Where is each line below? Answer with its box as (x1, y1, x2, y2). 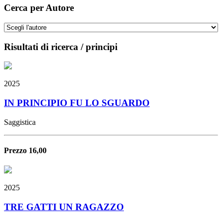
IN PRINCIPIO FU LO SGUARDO (4, 98, 150, 109)
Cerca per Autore (4, 2, 74, 13)
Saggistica (4, 117, 36, 126)
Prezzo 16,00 (4, 146, 47, 155)
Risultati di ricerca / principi (4, 41, 117, 52)
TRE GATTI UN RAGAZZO (4, 202, 124, 212)
